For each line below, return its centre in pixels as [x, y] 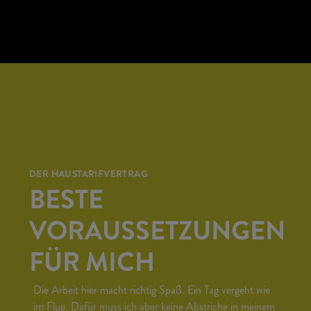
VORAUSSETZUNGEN [157, 235]
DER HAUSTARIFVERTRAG [89, 175]
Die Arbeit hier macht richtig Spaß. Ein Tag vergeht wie [152, 290]
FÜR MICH [92, 266]
